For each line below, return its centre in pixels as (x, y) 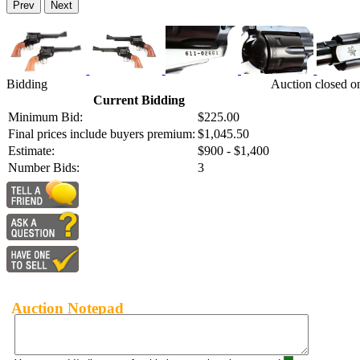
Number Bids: (44, 168)
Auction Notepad (67, 308)
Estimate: (31, 151)
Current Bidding (139, 100)
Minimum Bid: (45, 117)
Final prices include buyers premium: (102, 134)
